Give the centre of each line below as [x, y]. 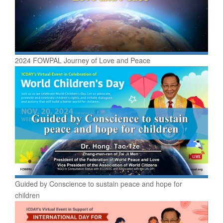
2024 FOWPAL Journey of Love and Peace [83, 60]
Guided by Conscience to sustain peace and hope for [99, 183]
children [27, 195]
